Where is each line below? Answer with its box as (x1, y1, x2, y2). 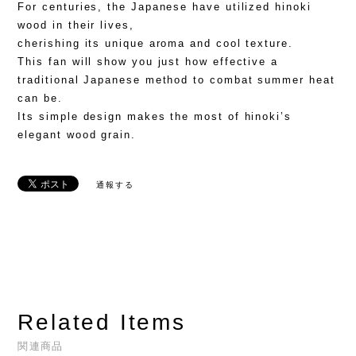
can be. (17, 92, 63, 105)
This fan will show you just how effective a (17, 56, 278, 68)
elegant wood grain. (17, 129, 136, 141)
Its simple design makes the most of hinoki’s (17, 110, 292, 123)
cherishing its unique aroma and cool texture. (17, 37, 293, 50)
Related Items (17, 310, 186, 335)
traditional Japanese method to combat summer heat (17, 74, 335, 87)
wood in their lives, (17, 19, 134, 32)
